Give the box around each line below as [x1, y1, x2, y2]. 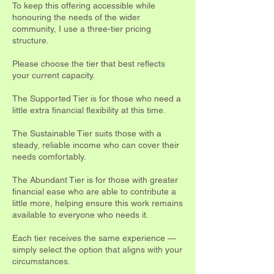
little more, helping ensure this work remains [12, 198, 183, 208]
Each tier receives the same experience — [12, 232, 176, 243]
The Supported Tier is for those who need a [12, 93, 181, 103]
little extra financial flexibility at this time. [12, 105, 166, 115]
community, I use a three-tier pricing [12, 23, 151, 34]
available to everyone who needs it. [12, 209, 149, 220]
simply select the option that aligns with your [12, 244, 182, 254]
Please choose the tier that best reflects [12, 58, 165, 68]
